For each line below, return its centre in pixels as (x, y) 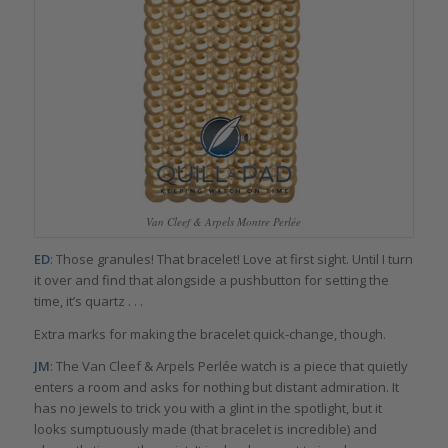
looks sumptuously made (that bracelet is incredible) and (205, 428)
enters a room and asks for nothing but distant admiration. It (216, 386)
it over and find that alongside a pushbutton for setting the (211, 280)
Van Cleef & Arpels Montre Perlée (224, 222)
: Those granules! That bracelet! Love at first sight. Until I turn (231, 259)
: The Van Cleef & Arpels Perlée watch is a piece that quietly (228, 365)
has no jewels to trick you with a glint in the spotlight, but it (207, 407)
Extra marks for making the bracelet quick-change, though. (209, 333)
